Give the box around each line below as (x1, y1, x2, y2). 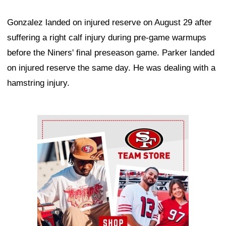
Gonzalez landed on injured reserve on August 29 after (7, 17, 212, 27)
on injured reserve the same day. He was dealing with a (7, 63, 215, 73)
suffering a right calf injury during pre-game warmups (7, 32, 206, 42)
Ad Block (37, 117, 71, 127)
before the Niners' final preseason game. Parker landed (7, 47, 214, 58)
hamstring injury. (7, 78, 70, 88)
